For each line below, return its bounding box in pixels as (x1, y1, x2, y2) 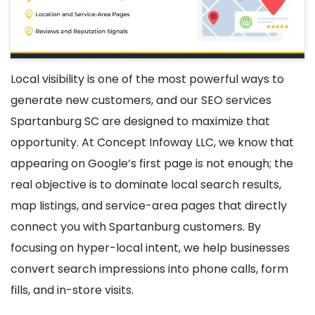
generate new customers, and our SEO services (11, 92, 271, 109)
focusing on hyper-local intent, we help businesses (11, 240, 290, 257)
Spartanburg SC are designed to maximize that (11, 113, 270, 130)
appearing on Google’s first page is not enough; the (11, 155, 293, 172)
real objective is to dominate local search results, (11, 176, 281, 193)
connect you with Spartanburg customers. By (11, 219, 261, 236)
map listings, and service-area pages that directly (11, 198, 287, 214)
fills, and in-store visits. (11, 282, 134, 299)
